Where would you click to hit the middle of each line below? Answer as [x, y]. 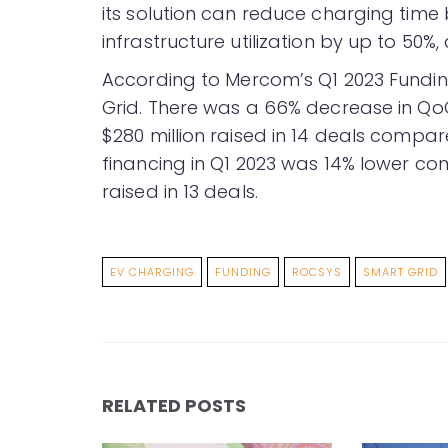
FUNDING [243, 272]
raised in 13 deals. [180, 192]
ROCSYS [317, 272]
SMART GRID [400, 272]
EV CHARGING [152, 272]
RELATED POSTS [174, 406]
